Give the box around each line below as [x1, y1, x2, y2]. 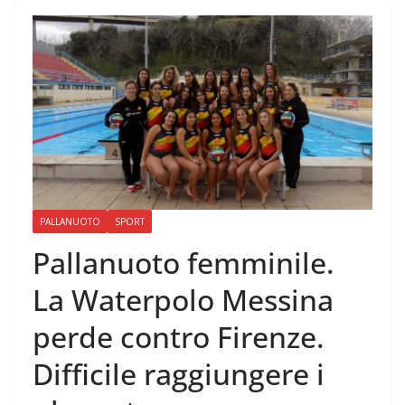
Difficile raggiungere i [33, 354, 325, 394]
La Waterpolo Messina [33, 280, 334, 320]
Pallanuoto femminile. [33, 243, 334, 283]
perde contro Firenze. [33, 317, 325, 357]
